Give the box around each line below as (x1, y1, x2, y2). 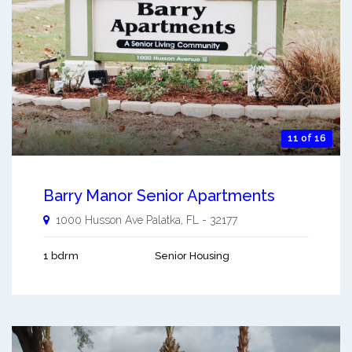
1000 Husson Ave (56, 214, 143, 227)
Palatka (146, 214, 181, 227)
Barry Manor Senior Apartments (43, 186, 275, 206)
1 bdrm (43, 250, 79, 262)
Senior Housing (155, 250, 229, 262)
